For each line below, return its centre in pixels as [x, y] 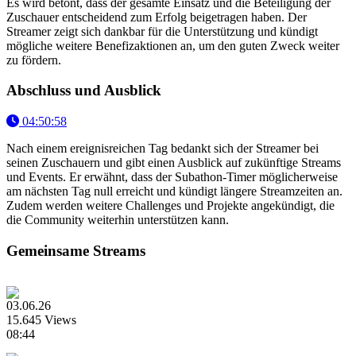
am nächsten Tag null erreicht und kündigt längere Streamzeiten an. [174, 192]
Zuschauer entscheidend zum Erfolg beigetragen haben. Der [157, 17]
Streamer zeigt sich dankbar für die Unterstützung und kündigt [162, 31]
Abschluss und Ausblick [84, 91]
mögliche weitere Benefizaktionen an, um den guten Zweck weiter [173, 45]
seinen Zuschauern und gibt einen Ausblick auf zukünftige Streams [174, 163]
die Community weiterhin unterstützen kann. [118, 220]
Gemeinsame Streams [76, 250]
